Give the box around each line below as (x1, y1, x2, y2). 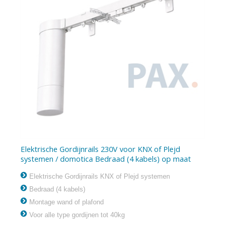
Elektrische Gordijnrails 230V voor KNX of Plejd (21, 144, 181, 155)
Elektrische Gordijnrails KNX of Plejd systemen (27, 172, 170, 181)
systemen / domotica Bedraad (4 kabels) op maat (21, 154, 191, 164)
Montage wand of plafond (27, 198, 104, 206)
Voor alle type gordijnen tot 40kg (27, 211, 125, 219)
